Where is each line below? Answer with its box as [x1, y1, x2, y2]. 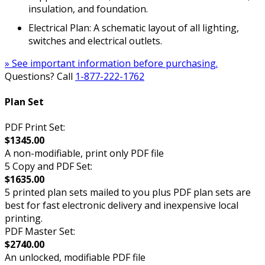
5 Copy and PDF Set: [5, 160, 92, 173]
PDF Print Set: [5, 121, 65, 134]
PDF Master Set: [5, 225, 75, 238]
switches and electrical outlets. [28, 34, 162, 47]
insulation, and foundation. [28, 2, 148, 15]
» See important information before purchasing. [5, 56, 218, 70]
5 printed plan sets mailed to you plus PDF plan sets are [5, 186, 251, 199]
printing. [5, 212, 43, 225]
